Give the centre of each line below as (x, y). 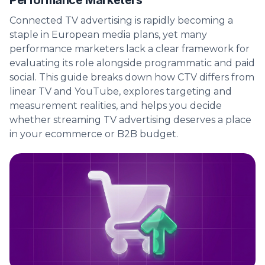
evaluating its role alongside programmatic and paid (132, 63)
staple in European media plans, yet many (108, 35)
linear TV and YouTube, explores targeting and (121, 92)
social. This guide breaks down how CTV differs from (132, 77)
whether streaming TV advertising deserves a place (130, 120)
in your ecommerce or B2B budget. (94, 134)
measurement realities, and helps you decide (116, 106)
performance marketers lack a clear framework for (130, 49)
